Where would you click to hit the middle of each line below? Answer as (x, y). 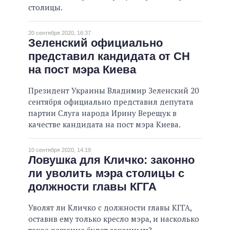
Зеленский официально (95, 43)
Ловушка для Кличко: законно (111, 160)
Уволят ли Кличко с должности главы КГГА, (110, 208)
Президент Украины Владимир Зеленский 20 (113, 91)
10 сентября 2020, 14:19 (60, 150)
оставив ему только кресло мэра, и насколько (114, 219)
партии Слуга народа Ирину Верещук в (102, 113)
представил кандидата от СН (109, 56)
